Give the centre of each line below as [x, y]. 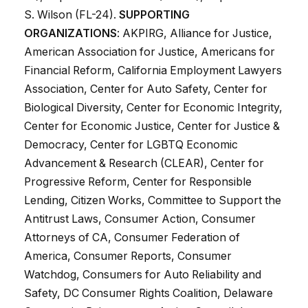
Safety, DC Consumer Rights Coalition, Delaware [148, 294]
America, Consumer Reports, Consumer [128, 256]
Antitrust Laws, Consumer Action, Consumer [140, 219]
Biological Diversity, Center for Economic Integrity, [153, 108]
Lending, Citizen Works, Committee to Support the [153, 201]
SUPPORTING [154, 15]
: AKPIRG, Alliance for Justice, [195, 34]
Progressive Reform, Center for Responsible [138, 182]
